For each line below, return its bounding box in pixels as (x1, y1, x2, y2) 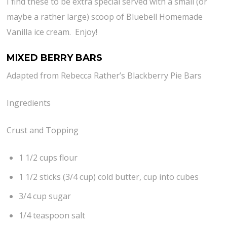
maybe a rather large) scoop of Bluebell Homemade (7, 11, 203, 22)
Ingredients (7, 97, 51, 108)
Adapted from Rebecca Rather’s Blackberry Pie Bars (7, 69, 202, 81)
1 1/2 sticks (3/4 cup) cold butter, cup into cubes (19, 171, 199, 182)
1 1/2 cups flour (19, 152, 78, 163)
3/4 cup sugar (19, 190, 71, 202)
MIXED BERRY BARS (7, 52, 103, 63)
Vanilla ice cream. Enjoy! (7, 26, 98, 37)
